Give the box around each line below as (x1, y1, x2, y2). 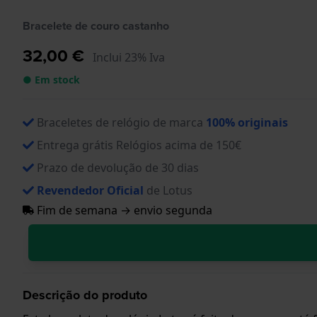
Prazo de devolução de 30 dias (37, 159, 199, 175)
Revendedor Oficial (37, 182, 144, 198)
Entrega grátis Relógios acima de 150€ (37, 137, 241, 153)
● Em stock (23, 72, 80, 86)
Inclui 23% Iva (93, 49, 165, 65)
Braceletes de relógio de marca (37, 114, 206, 130)
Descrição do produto (23, 285, 147, 304)
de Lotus (144, 182, 192, 198)
